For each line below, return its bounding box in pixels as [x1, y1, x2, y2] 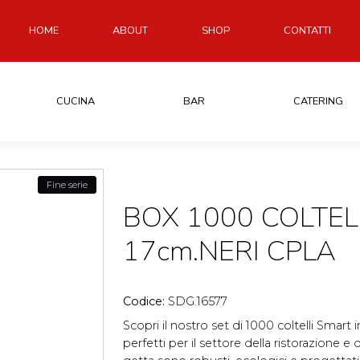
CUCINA [55, 93, 95, 108]
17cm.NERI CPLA [123, 231, 336, 270]
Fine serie [47, 178, 88, 190]
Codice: [123, 293, 168, 309]
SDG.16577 [168, 293, 227, 309]
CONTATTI [284, 22, 331, 38]
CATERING [293, 93, 344, 108]
